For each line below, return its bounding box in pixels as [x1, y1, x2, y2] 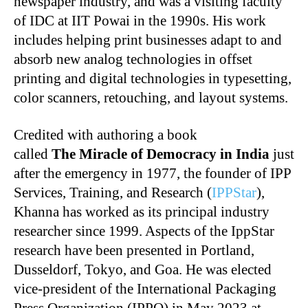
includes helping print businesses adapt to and [14, 32, 282, 49]
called [14, 146, 52, 163]
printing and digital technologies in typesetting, [14, 70, 291, 87]
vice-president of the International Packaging [14, 280, 276, 298]
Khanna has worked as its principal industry [14, 203, 269, 221]
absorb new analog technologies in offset [14, 51, 252, 68]
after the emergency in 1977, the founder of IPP [14, 165, 291, 182]
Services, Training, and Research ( [14, 184, 212, 201]
